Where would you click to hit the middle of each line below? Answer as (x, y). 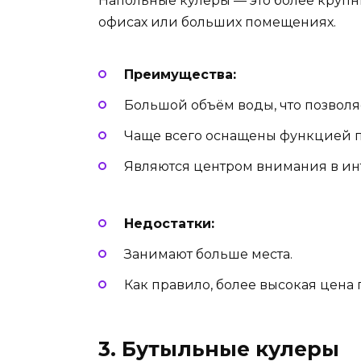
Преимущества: (180, 74)
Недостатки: (169, 223)
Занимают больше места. (208, 254)
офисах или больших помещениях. (217, 22)
